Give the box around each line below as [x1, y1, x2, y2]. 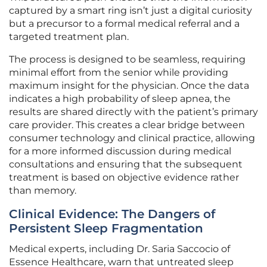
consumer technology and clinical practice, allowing [9, 132, 255, 144]
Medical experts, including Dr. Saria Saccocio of [9, 243, 230, 255]
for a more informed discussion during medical [9, 145, 231, 157]
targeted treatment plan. [9, 31, 129, 43]
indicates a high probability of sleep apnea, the [9, 93, 231, 105]
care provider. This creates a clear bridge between [9, 119, 245, 131]
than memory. [9, 185, 76, 197]
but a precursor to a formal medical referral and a [9, 18, 240, 30]
